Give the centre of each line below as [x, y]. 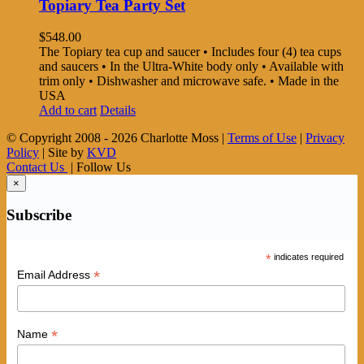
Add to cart [68, 110]
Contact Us [37, 167]
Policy [23, 152]
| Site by [63, 152]
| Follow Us [99, 167]
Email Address [55, 275]
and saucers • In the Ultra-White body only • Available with [191, 66]
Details [118, 110]
